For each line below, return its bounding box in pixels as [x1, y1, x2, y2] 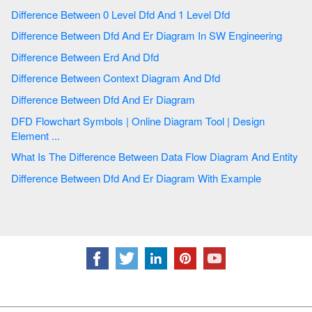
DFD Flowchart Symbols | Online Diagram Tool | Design [11, 113, 36, 128]
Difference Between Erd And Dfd [143, 49, 162, 64]
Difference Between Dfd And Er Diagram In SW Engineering [198, 28, 282, 43]
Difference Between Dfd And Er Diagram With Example [198, 170, 261, 185]
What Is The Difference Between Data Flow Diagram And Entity [251, 149, 298, 164]
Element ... [11, 127, 60, 143]
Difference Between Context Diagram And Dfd [204, 70, 223, 86]
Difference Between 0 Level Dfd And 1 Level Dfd [214, 6, 233, 22]
